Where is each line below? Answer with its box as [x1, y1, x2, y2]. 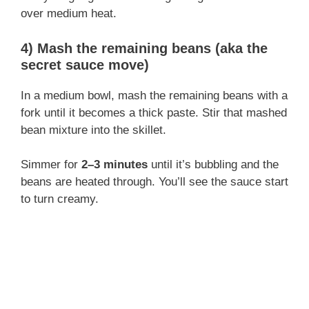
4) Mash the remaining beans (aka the [21, 40, 268, 56]
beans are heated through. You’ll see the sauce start [21, 175, 288, 189]
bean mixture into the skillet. [21, 123, 166, 137]
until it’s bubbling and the [148, 158, 279, 172]
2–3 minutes [81, 158, 148, 172]
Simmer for [21, 158, 81, 172]
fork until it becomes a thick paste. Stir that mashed [21, 106, 287, 119]
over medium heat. [21, 7, 117, 21]
